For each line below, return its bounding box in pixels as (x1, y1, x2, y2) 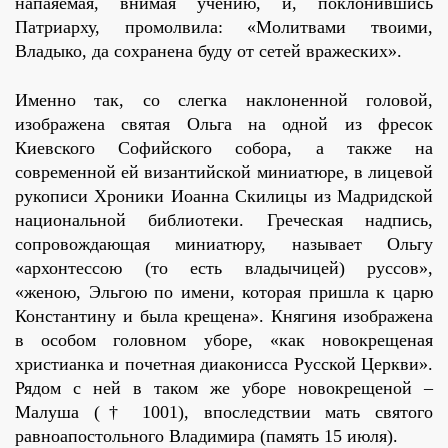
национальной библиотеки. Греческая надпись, (15, 210, 433, 231)
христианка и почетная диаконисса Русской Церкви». (15, 354, 433, 375)
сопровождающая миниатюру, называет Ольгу (15, 234, 433, 255)
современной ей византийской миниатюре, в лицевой (15, 162, 433, 183)
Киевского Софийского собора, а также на (15, 138, 433, 159)
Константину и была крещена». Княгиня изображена (15, 306, 433, 327)
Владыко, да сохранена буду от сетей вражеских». (15, 41, 402, 62)
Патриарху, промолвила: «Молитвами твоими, (15, 17, 433, 38)
